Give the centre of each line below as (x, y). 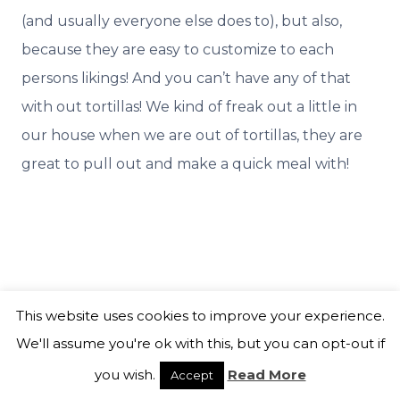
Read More (267, 375)
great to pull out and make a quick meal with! (187, 163)
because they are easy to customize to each (178, 49)
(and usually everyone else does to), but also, (182, 21)
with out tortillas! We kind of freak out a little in (189, 106)
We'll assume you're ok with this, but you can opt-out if (200, 343)
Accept (192, 375)
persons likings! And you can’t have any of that (186, 78)
